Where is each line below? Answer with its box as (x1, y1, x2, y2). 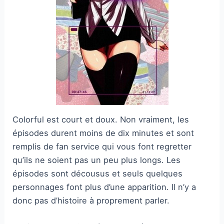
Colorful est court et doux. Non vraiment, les (12, 114, 189, 124)
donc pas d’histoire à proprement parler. (12, 195, 170, 205)
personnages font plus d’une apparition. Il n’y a (12, 181, 196, 192)
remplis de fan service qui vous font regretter (12, 141, 192, 151)
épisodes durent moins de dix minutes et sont (12, 127, 194, 138)
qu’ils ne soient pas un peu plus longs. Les (12, 154, 181, 165)
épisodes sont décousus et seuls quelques (12, 168, 183, 178)
